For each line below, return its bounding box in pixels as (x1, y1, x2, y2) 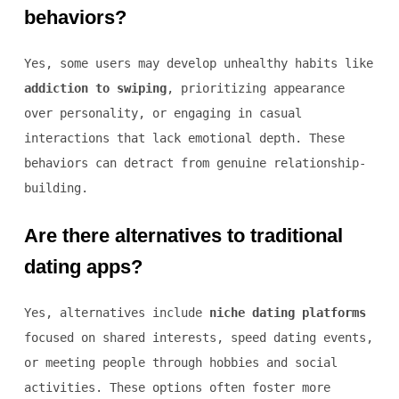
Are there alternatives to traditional (23, 224, 343, 248)
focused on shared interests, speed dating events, (23, 330, 373, 346)
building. (23, 181, 88, 196)
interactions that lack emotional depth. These (23, 131, 345, 146)
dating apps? (23, 256, 142, 279)
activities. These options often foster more (23, 380, 330, 395)
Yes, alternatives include (23, 305, 209, 321)
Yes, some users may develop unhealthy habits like (23, 56, 373, 71)
